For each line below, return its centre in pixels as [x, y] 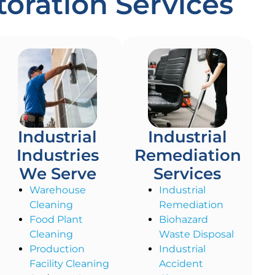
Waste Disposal [197, 234]
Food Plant [56, 220]
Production [57, 249]
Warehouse [57, 190]
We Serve [57, 174]
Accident [181, 264]
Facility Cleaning [69, 264]
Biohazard [184, 220]
